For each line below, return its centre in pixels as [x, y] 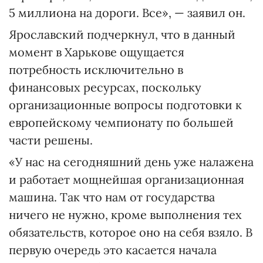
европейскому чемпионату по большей [121, 122]
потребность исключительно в [96, 70]
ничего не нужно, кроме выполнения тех [125, 215]
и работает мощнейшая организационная [127, 179]
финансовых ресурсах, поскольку [105, 87]
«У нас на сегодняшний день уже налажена [131, 162]
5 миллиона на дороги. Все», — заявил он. [127, 13]
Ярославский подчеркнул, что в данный [122, 34]
